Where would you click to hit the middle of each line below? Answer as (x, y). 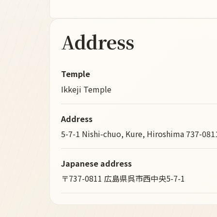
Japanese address (97, 163)
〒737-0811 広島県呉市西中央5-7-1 (123, 178)
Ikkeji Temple (86, 89)
